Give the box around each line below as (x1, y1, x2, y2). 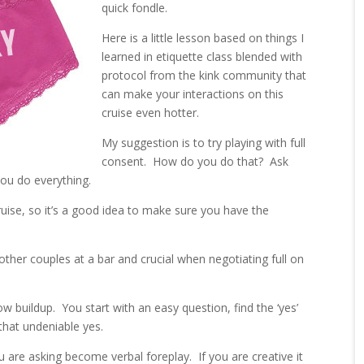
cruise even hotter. (102, 104, 200, 120)
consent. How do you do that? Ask (102, 153, 289, 169)
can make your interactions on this (102, 85, 284, 102)
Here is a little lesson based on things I (102, 29, 305, 45)
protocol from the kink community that (102, 67, 307, 83)
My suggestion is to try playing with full (102, 134, 306, 150)
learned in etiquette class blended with (102, 48, 303, 64)
